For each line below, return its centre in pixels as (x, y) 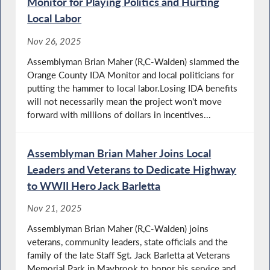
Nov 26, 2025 (55, 41)
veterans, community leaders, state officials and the (128, 242)
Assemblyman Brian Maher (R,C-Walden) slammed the (133, 61)
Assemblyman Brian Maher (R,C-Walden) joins (118, 229)
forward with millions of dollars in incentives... (119, 114)
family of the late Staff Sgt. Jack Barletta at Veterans (129, 255)
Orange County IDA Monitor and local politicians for (131, 74)
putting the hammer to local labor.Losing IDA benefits (133, 88)
